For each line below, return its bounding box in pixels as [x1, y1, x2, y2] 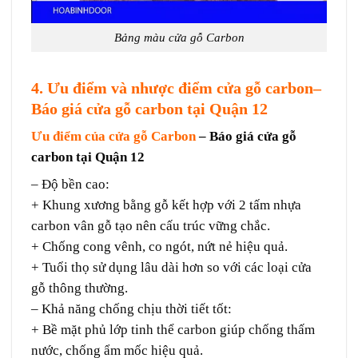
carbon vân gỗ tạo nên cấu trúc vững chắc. [31, 218, 270, 234]
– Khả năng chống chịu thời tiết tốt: [31, 301, 232, 317]
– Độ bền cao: [31, 177, 109, 193]
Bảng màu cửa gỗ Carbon [113, 31, 245, 45]
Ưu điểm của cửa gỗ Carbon [31, 129, 196, 145]
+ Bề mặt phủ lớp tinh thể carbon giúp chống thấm [31, 322, 315, 338]
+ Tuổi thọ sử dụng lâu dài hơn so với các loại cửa [31, 260, 312, 276]
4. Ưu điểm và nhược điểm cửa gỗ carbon [31, 78, 313, 97]
